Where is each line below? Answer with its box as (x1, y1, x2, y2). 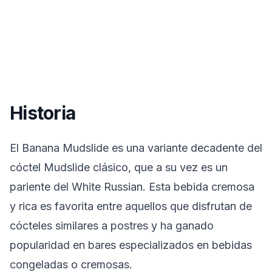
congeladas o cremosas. (10, 258, 132, 271)
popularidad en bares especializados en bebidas (10, 239, 252, 251)
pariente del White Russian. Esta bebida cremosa (10, 180, 254, 193)
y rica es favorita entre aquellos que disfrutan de (10, 200, 252, 212)
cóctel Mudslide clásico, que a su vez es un (10, 161, 228, 174)
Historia (10, 102, 75, 124)
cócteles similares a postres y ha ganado (10, 219, 214, 232)
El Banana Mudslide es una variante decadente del (10, 141, 262, 154)
